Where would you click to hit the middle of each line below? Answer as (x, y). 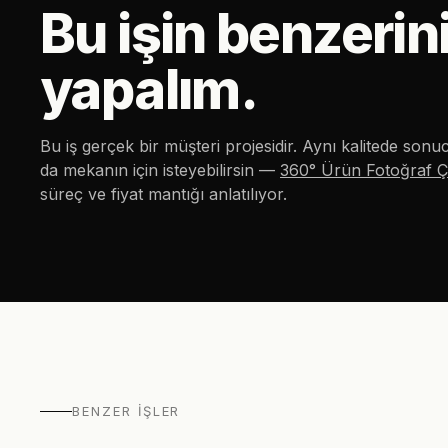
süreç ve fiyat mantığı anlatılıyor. (163, 194)
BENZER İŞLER (126, 411)
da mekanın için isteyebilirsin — (160, 170)
